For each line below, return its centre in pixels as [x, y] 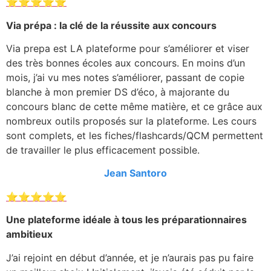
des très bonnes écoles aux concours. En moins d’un [126, 63]
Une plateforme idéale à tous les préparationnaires [126, 220]
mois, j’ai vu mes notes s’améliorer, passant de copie [125, 78]
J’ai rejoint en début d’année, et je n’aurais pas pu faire [130, 257]
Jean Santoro [135, 173]
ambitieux [29, 234]
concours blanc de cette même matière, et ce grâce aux [134, 107]
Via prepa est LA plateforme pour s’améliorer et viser [128, 49]
